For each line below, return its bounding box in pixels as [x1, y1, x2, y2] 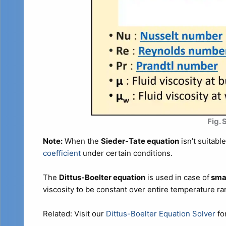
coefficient [42, 148, 81, 158]
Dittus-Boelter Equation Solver [105, 208, 215, 218]
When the [62, 136, 101, 146]
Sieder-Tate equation [100, 136, 179, 146]
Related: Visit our [42, 208, 106, 218]
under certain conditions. [80, 148, 173, 158]
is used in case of [145, 172, 209, 182]
